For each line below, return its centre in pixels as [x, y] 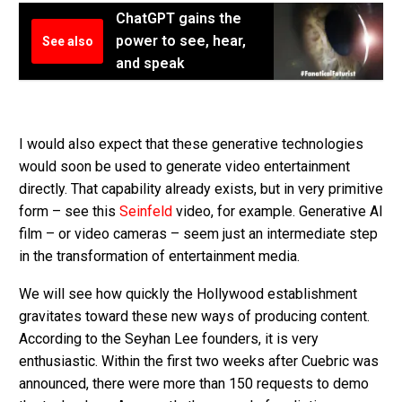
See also [67, 42]
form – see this [69, 211]
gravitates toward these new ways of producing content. [194, 317]
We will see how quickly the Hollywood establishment [188, 294]
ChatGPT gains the [179, 19]
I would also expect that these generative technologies [191, 144]
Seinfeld [146, 211]
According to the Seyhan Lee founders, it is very [169, 339]
